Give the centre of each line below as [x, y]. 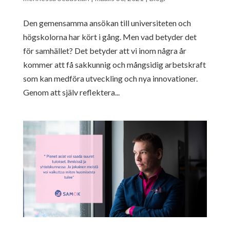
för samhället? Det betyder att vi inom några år [104, 51]
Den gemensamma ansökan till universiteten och [107, 23]
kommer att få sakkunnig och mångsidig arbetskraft [114, 65]
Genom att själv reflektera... [71, 92]
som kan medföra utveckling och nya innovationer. [110, 79]
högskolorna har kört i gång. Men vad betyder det [110, 37]
